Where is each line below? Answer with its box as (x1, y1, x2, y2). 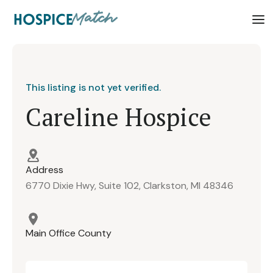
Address (26, 163, 63, 176)
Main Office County (26, 227, 112, 240)
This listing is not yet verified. (26, 80, 161, 94)
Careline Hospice (26, 100, 211, 133)
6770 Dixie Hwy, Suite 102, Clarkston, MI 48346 (26, 179, 233, 193)
